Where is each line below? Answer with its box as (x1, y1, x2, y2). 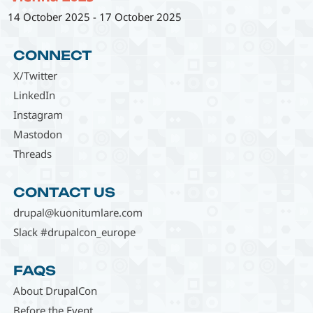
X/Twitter (13, 68, 57, 83)
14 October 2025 (8, 10, 91, 24)
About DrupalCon (13, 284, 97, 298)
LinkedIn (13, 88, 55, 103)
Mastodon (13, 127, 62, 142)
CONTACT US (13, 184, 115, 201)
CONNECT (13, 48, 92, 64)
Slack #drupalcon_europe (13, 225, 136, 240)
